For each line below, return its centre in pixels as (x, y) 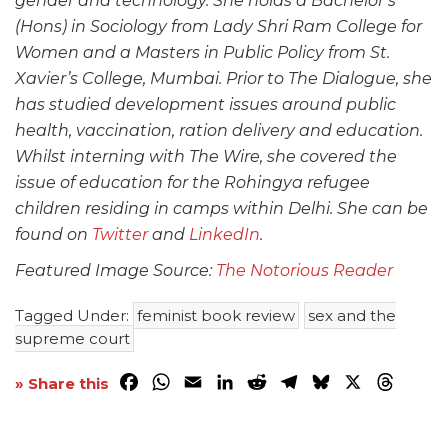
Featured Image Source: (115, 271)
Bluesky (365, 382)
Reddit (296, 382)
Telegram (339, 382)
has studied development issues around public (205, 105)
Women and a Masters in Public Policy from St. (202, 53)
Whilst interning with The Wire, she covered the (206, 157)
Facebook (180, 382)
